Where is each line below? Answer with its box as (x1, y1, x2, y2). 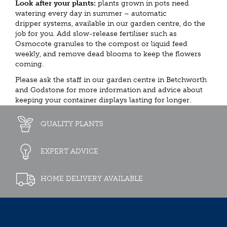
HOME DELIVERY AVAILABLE (41, 174, 143, 183)
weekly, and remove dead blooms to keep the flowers (15, 50, 201, 58)
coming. (15, 60, 44, 68)
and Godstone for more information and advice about (15, 85, 203, 94)
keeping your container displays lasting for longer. (15, 95, 191, 104)
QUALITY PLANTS (41, 119, 103, 128)
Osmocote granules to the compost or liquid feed (15, 40, 187, 48)
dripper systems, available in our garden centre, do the (15, 19, 205, 28)
